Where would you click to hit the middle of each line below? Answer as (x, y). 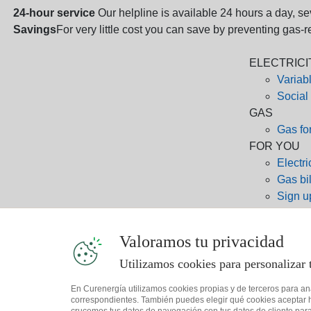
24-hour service (56, 12)
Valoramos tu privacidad (202, 242)
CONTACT (276, 229)
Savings (35, 29)
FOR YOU (274, 146)
